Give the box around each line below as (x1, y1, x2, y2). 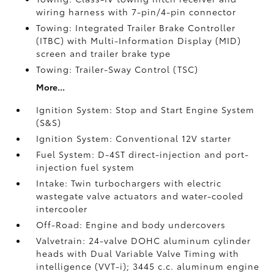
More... (36, 81, 65, 93)
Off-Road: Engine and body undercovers (36, 218, 226, 231)
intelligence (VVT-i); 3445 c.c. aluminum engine (36, 260, 260, 272)
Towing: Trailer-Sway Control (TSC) (36, 63, 199, 75)
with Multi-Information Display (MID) (67, 34, 242, 46)
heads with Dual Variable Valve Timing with (36, 247, 240, 259)
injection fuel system (36, 161, 135, 173)
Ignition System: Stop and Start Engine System (36, 103, 255, 116)
